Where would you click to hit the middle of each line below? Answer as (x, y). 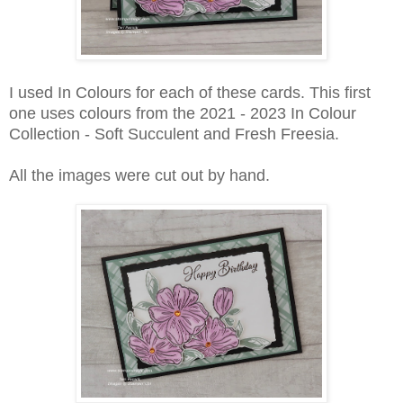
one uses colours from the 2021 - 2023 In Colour (183, 114)
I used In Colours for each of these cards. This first (190, 93)
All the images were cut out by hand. (139, 176)
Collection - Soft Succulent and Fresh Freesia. (174, 134)
